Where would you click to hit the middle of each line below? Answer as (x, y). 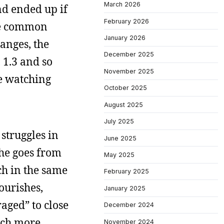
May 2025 (119, 155)
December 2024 (129, 205)
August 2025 (123, 104)
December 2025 (129, 54)
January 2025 (125, 188)
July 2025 (119, 121)
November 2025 (129, 71)
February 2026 (126, 21)
